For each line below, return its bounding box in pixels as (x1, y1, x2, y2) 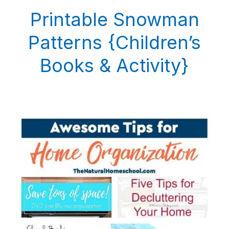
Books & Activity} (40, 54, 189, 77)
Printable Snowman (30, 8, 199, 31)
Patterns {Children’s (28, 31, 201, 54)
